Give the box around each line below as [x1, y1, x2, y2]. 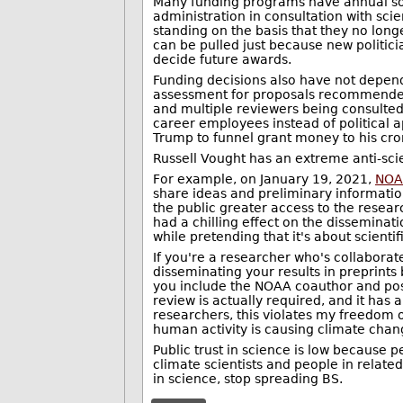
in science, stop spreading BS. [152, 371, 343, 386]
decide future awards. [152, 51, 291, 67]
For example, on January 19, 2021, [152, 171, 375, 186]
